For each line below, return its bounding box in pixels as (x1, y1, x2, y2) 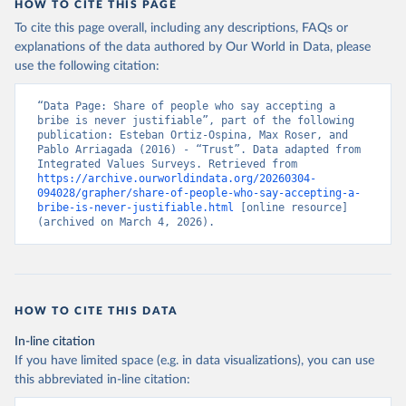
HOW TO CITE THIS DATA (14, 305, 179, 316)
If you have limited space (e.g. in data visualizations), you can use (14, 354, 374, 367)
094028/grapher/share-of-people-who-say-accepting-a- (37, 187, 361, 199)
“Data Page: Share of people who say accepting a (37, 100, 335, 112)
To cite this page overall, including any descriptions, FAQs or (14, 22, 348, 34)
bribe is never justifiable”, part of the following (37, 114, 354, 127)
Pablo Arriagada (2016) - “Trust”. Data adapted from (37, 143, 361, 156)
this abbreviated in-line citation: (14, 373, 190, 386)
